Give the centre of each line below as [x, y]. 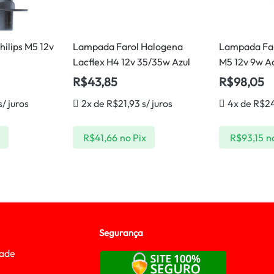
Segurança [121, 233]
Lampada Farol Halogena [128, 47]
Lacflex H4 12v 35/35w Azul [131, 62]
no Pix [133, 137]
